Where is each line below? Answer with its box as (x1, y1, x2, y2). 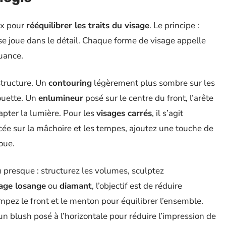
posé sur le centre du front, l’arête (83, 92, 213, 104)
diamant (60, 180, 92, 192)
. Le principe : (149, 20, 199, 31)
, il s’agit (152, 107, 183, 119)
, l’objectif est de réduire (92, 180, 182, 192)
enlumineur (38, 92, 83, 104)
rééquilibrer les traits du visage (26, 20, 149, 31)
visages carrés (96, 107, 152, 119)
